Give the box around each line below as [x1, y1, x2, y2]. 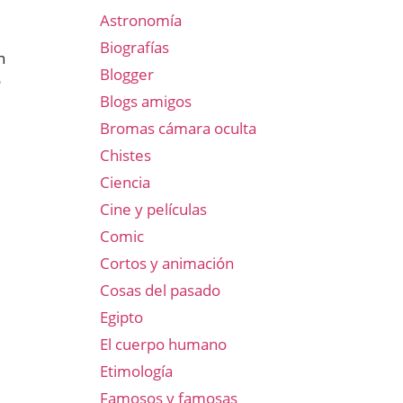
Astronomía [100, 10, 182, 31]
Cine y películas [100, 199, 207, 219]
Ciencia [100, 172, 150, 193]
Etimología [100, 361, 173, 381]
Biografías [100, 37, 169, 58]
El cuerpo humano [100, 334, 227, 354]
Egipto [100, 307, 143, 327]
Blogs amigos [100, 91, 192, 112]
